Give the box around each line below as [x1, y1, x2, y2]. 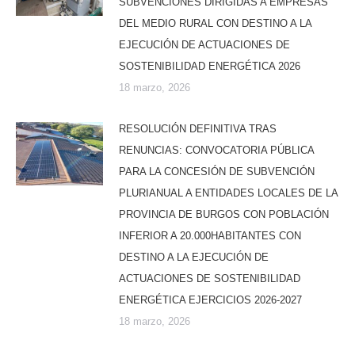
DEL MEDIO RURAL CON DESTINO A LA [119, 17, 311, 30]
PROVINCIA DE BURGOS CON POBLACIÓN [119, 208, 329, 221]
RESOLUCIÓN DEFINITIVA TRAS [119, 123, 277, 136]
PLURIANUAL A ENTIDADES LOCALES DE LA [119, 187, 338, 200]
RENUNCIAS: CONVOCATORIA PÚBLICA [119, 144, 314, 157]
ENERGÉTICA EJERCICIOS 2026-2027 [119, 294, 302, 307]
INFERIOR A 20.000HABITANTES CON [119, 230, 301, 242]
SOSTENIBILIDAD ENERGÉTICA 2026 [119, 60, 300, 73]
